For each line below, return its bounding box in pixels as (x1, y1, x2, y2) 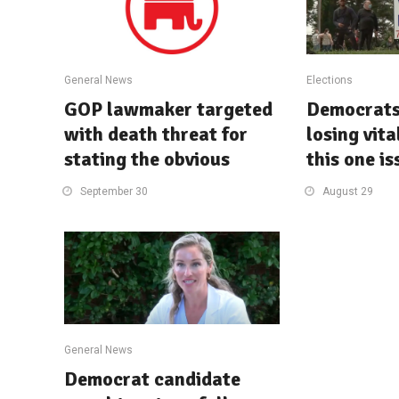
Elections (305, 73, 353, 86)
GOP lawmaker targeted (64, 96, 273, 121)
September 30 (80, 184, 148, 198)
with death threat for (64, 121, 248, 146)
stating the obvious (64, 146, 230, 171)
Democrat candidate (64, 366, 240, 391)
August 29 (322, 184, 373, 198)
